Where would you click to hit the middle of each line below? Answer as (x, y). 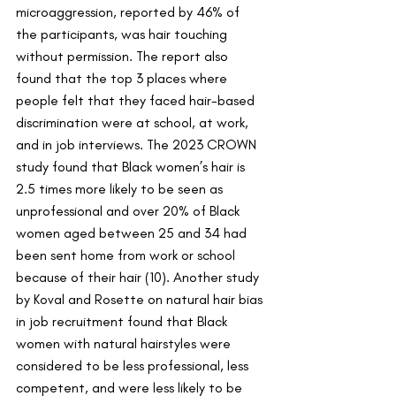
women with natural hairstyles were (125, 343)
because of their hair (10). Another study (139, 277)
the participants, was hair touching (123, 34)
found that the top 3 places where (123, 78)
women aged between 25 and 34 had (133, 232)
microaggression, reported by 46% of (129, 11)
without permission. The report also (124, 56)
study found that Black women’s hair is (132, 166)
